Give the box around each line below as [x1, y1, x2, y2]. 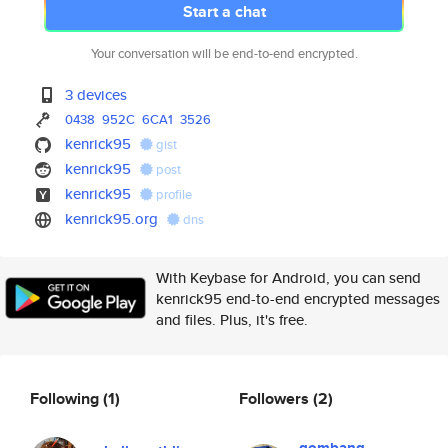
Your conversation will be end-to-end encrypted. [90, 44, 358, 63]
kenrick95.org [65, 208, 159, 229]
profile [153, 185, 193, 204]
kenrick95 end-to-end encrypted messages [156, 288, 440, 309]
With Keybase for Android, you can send [156, 267, 421, 288]
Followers [239, 386, 313, 410]
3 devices [65, 84, 128, 105]
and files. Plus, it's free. [156, 309, 308, 330]
